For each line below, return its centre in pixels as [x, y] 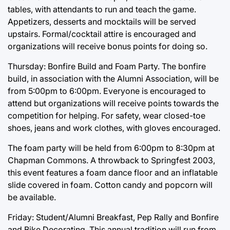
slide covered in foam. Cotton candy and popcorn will [110, 185]
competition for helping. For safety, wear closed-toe [107, 115]
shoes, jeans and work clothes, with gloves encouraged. [114, 128]
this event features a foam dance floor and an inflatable [113, 172]
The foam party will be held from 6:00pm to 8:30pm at [111, 148]
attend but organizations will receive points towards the [113, 103]
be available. [32, 197]
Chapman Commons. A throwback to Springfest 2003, [111, 160]
